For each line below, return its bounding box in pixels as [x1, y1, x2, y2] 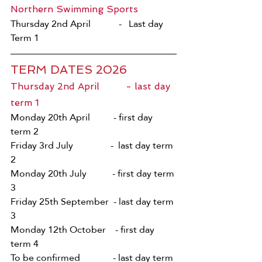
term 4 [11, 234, 41, 253]
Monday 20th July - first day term [11, 164, 177, 182]
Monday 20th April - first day [11, 108, 155, 126]
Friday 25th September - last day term [11, 192, 176, 211]
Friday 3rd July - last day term [11, 136, 175, 154]
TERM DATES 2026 [11, 62, 127, 77]
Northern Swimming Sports [11, 3, 141, 15]
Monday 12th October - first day [11, 220, 157, 239]
